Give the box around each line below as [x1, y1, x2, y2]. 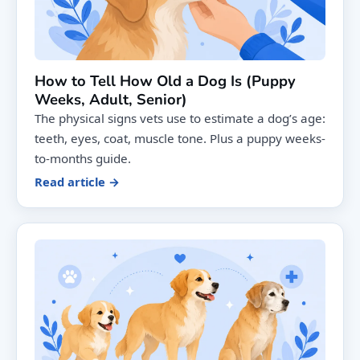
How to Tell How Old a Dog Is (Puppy [35, 71, 296, 92]
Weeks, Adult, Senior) [35, 89, 187, 110]
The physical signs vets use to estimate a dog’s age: [35, 110, 325, 127]
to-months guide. [35, 150, 131, 167]
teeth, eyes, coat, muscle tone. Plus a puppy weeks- [35, 130, 325, 147]
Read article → [35, 174, 120, 190]
